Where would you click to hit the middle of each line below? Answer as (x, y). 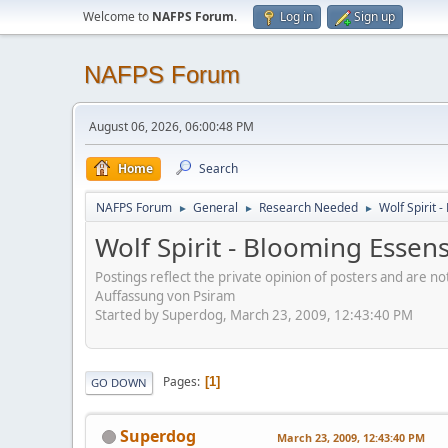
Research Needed (308, 207)
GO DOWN (119, 382)
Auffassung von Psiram (165, 295)
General (215, 207)
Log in (296, 16)
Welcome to (117, 16)
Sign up (374, 16)
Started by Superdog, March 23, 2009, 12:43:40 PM (254, 314)
